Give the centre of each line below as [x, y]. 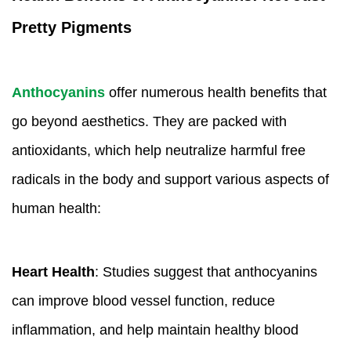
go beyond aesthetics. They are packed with [149, 121]
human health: [56, 208]
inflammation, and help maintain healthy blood [155, 329]
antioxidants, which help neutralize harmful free [159, 150]
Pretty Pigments [72, 27]
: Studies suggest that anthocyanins [206, 271]
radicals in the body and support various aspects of [170, 179]
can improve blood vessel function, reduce [143, 300]
